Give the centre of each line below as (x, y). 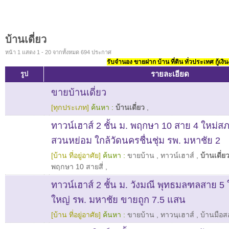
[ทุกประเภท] (70, 107)
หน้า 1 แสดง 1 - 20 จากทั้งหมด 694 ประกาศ (58, 52)
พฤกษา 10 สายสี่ (77, 167)
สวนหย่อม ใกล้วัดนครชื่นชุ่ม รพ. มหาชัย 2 (136, 140)
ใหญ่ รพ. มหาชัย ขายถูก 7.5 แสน (118, 200)
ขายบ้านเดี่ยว (79, 92)
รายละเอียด (170, 74)
